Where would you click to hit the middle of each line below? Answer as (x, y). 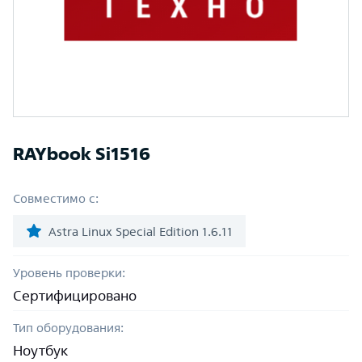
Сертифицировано (75, 295)
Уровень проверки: (69, 273)
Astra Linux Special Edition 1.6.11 (141, 231)
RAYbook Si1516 (82, 154)
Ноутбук (40, 350)
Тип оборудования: (68, 328)
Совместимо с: (56, 198)
